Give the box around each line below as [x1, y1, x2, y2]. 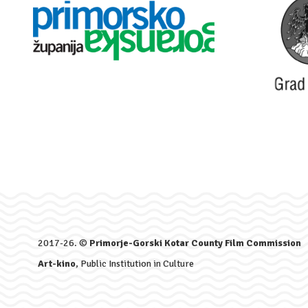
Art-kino [38, 258, 76, 270]
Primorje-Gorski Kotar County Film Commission [89, 237, 301, 250]
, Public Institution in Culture [76, 258, 194, 270]
